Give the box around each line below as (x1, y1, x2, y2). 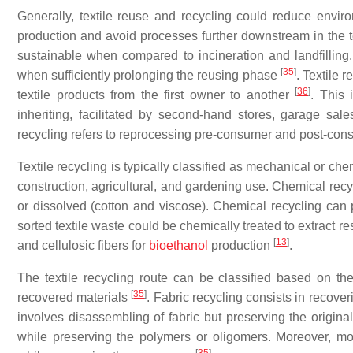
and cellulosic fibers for (17, 239, 149, 252)
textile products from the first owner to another (17, 88, 295, 102)
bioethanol (149, 239, 208, 252)
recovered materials (17, 291, 132, 304)
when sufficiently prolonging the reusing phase (17, 69, 281, 82)
